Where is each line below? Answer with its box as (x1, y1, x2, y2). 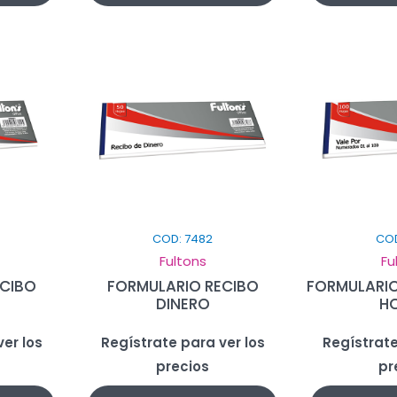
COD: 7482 (152, 230, 213, 247)
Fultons (159, 251, 206, 270)
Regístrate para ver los (100, 332, 265, 352)
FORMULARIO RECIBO (106, 275, 259, 297)
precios (156, 356, 209, 376)
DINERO (155, 292, 210, 315)
